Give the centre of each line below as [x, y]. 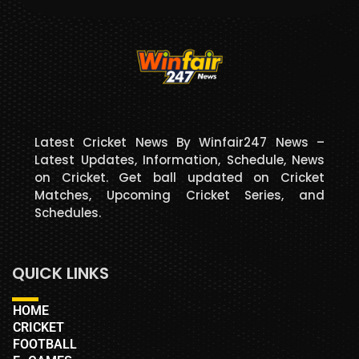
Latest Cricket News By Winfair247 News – [179, 143]
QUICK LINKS [61, 274]
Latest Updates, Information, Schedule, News [179, 160]
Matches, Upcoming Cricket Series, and [179, 196]
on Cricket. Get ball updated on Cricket [179, 178]
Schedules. [68, 213]
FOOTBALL [45, 345]
